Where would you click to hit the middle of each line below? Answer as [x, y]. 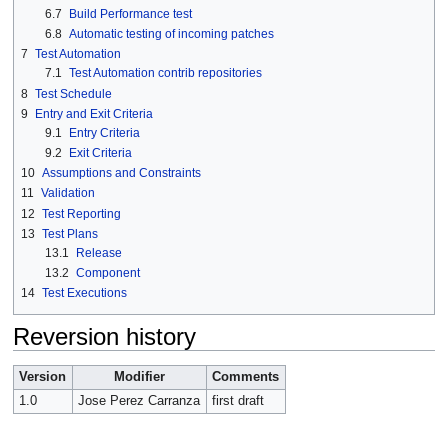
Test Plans [69, 233]
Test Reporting [81, 213]
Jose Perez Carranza [138, 401]
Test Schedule [73, 93]
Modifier [139, 377]
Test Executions [84, 293]
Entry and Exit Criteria [93, 113]
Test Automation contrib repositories [165, 73]
